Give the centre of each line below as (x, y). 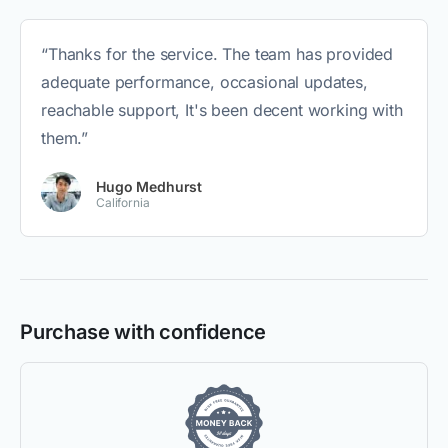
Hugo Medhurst (149, 187)
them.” (65, 138)
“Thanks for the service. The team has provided (217, 54)
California (123, 203)
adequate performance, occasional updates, (204, 82)
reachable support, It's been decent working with (222, 110)
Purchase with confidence (143, 332)
